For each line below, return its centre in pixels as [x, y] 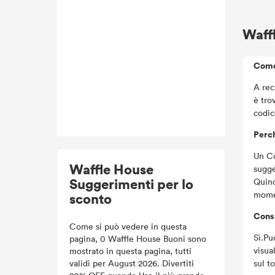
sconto [91, 198]
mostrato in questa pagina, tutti [130, 251]
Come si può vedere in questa [128, 226]
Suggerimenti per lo [131, 184]
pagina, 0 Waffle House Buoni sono [138, 238]
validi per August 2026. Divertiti [132, 263]
